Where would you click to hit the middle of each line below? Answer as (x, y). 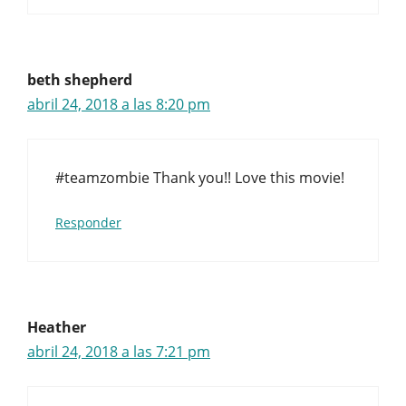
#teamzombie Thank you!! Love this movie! (200, 178)
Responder (88, 222)
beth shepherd (80, 80)
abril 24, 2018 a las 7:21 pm (119, 352)
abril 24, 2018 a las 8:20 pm (119, 104)
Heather (57, 327)
